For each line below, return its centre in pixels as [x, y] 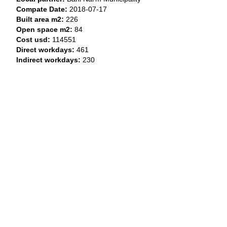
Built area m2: [40, 19]
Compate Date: [42, 9]
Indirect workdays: [48, 60]
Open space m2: [44, 29]
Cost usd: [34, 40]
